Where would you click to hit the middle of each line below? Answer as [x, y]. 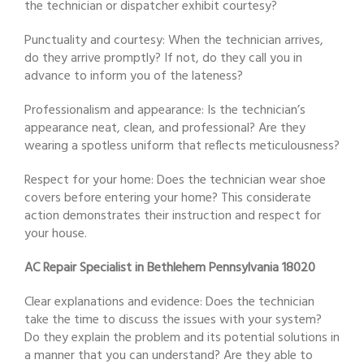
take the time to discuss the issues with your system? [173, 321]
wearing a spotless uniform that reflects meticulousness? [182, 147]
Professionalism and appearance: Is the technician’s [165, 111]
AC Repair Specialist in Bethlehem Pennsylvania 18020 [170, 269]
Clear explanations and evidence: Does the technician [169, 303]
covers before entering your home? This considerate [168, 199]
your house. [56, 234]
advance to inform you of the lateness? [134, 77]
